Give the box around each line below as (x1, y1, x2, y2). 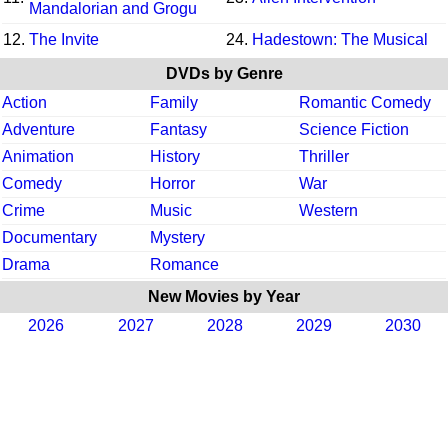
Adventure (2, 121, 75, 139)
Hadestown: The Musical (252, 31, 428, 49)
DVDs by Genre (165, 65, 283, 83)
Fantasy (150, 121, 207, 139)
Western (299, 202, 358, 220)
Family (150, 94, 198, 112)
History (150, 148, 200, 166)
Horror (150, 175, 195, 193)
